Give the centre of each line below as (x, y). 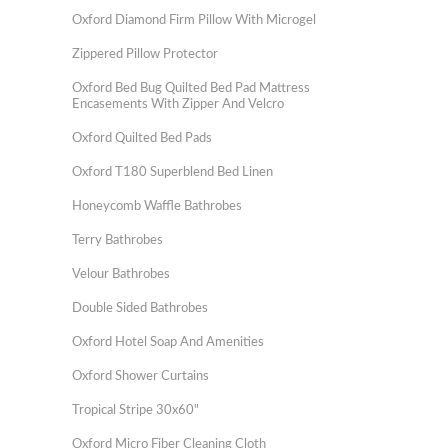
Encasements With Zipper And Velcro (178, 104)
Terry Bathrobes (117, 240)
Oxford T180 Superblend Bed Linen (172, 172)
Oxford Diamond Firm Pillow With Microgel (194, 20)
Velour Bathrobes (121, 274)
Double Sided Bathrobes (140, 308)
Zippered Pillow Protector (145, 54)
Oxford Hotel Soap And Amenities (168, 342)
